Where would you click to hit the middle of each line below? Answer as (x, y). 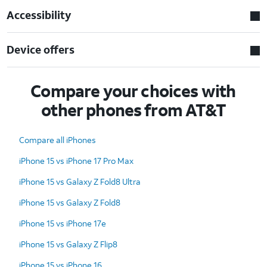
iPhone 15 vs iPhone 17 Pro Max (76, 160)
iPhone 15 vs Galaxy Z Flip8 (68, 244)
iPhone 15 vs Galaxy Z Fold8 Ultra (80, 181)
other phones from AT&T (133, 110)
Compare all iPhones (58, 139)
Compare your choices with (133, 91)
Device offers (41, 49)
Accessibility (39, 15)
